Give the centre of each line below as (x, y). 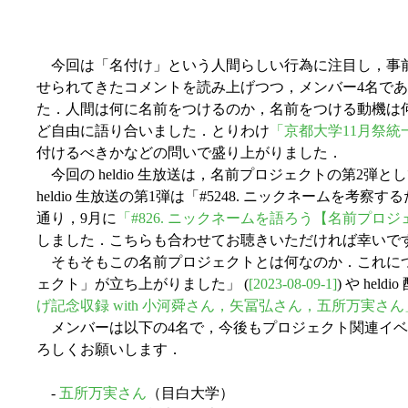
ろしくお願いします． (109, 349)
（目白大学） (190, 393)
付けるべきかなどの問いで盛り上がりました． (189, 152)
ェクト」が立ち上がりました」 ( (143, 283)
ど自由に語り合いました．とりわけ (153, 130)
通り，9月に (76, 218)
